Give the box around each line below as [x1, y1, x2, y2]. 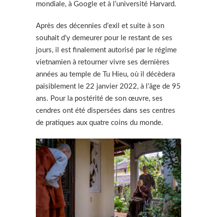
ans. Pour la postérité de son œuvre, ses [36, 95, 163, 103]
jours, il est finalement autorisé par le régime [36, 46, 177, 54]
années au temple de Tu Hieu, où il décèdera [36, 71, 175, 78]
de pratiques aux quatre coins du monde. [36, 119, 165, 127]
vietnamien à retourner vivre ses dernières [36, 59, 170, 66]
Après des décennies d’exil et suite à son [36, 22, 164, 30]
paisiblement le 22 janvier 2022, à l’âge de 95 [36, 83, 181, 91]
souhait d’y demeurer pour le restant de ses [36, 34, 172, 42]
